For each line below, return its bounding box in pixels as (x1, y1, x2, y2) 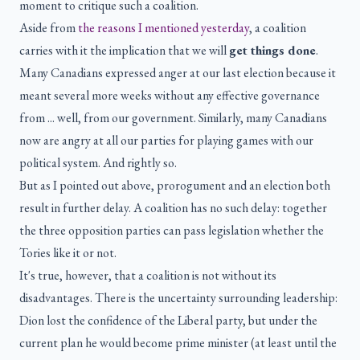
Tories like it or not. (19, 244, 117, 262)
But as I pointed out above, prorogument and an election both (19, 177, 330, 194)
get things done (229, 42, 316, 59)
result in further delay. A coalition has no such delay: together (19, 199, 327, 217)
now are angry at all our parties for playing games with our (19, 132, 313, 149)
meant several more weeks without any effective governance (19, 87, 320, 104)
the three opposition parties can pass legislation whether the (19, 222, 324, 239)
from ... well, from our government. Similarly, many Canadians (19, 109, 327, 127)
